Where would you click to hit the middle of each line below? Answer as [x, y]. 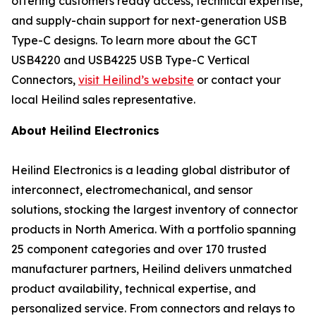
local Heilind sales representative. [103, 99]
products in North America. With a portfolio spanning [154, 229]
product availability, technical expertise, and [134, 288]
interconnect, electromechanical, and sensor [132, 190]
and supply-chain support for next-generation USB [149, 20]
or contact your [237, 80]
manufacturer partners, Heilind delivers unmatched [152, 269]
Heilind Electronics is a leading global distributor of [151, 170]
